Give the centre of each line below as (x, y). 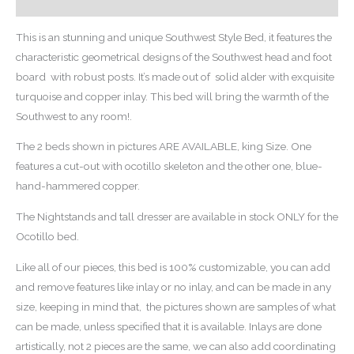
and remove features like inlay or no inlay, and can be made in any (173, 286)
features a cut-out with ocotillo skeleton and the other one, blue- (169, 166)
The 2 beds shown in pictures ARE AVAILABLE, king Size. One (164, 147)
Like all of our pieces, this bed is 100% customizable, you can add (173, 267)
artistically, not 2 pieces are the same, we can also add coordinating (176, 346)
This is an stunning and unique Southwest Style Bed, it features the (174, 37)
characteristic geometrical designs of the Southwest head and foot (174, 56)
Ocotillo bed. (47, 236)
